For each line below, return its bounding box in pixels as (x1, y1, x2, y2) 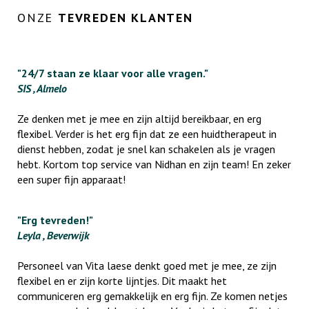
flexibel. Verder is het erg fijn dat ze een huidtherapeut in (17, 127, 277, 141)
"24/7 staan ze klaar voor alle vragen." (17, 66, 208, 81)
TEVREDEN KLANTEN (58, 10, 193, 26)
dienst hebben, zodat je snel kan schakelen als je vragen (17, 142, 275, 157)
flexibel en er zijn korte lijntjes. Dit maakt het (17, 274, 227, 288)
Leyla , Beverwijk (17, 228, 89, 243)
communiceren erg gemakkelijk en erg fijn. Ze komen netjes (17, 289, 288, 303)
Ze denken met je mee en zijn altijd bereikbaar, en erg (17, 112, 261, 126)
